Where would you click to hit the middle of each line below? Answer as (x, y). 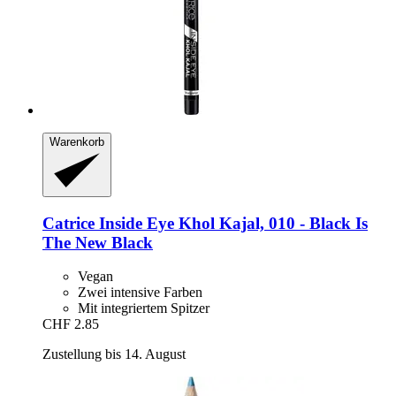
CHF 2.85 (71, 324)
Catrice (69, 223)
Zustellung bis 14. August (114, 354)
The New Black (98, 242)
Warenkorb (77, 142)
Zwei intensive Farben (140, 293)
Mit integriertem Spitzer (144, 308)
